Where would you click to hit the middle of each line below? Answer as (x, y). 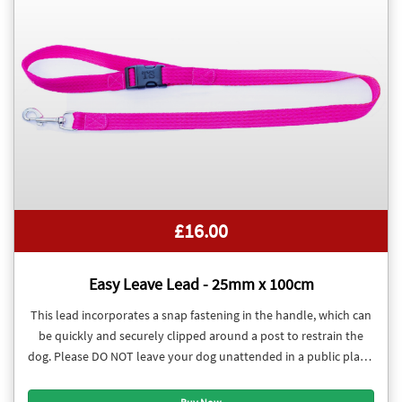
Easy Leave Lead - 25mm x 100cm (201, 284)
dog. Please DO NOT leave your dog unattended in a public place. (201, 356)
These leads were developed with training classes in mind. (201, 376)
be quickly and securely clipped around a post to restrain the (201, 335)
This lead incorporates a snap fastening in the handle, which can (201, 315)
